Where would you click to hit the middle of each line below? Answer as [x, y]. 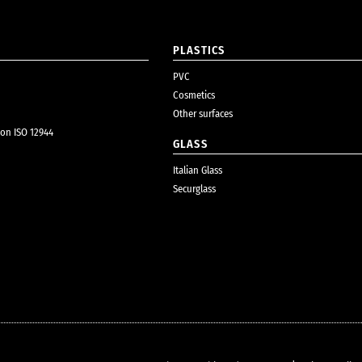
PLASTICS [199, 50]
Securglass [194, 188]
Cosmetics [194, 95]
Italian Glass [198, 170]
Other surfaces [203, 113]
